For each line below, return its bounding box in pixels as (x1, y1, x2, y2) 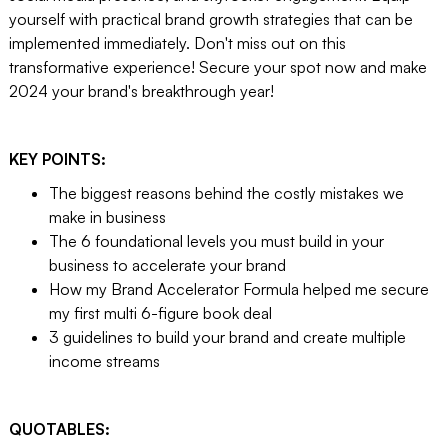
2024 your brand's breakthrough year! (8, 81, 274, 102)
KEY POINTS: (8, 149, 106, 170)
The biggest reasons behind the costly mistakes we (48, 183, 404, 204)
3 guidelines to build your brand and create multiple (48, 327, 406, 348)
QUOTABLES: (8, 419, 110, 440)
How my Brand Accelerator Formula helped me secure (48, 279, 429, 300)
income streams (48, 351, 160, 372)
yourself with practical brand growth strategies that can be (8, 9, 413, 30)
